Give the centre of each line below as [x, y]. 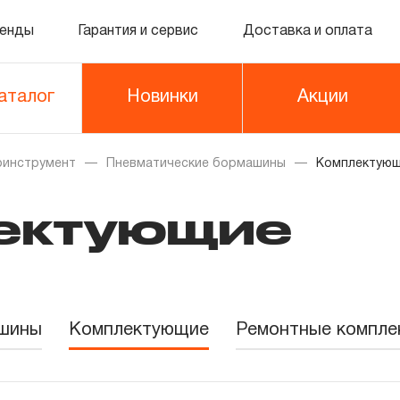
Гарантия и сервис [138, 31]
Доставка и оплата [307, 31]
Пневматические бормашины [196, 164]
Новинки [162, 97]
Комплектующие [139, 330]
